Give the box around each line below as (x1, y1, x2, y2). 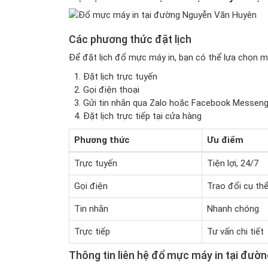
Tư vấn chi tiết (206, 226, 264, 237)
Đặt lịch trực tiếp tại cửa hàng (83, 111, 202, 121)
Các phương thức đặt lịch (68, 33, 191, 45)
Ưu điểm (206, 135, 243, 145)
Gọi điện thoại (83, 84, 139, 95)
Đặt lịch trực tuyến (83, 71, 157, 82)
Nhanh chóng (206, 203, 259, 214)
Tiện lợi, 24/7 (206, 158, 258, 169)
